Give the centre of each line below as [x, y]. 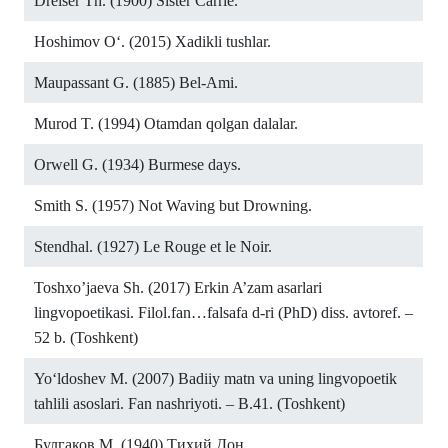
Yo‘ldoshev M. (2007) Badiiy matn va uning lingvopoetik [215, 379]
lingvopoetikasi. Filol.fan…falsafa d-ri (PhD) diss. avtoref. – [223, 313]
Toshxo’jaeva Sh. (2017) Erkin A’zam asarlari [178, 288]
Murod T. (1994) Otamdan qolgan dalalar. [166, 124]
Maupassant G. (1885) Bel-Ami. [136, 83]
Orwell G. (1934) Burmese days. [137, 165]
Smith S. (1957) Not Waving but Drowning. [173, 206]
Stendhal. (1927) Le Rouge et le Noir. [153, 247]
